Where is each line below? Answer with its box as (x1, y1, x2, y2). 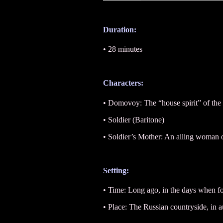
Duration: (103, 25, 136, 34)
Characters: (103, 79, 143, 88)
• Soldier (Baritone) (103, 115, 164, 124)
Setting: (103, 166, 129, 175)
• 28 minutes (103, 45, 142, 54)
